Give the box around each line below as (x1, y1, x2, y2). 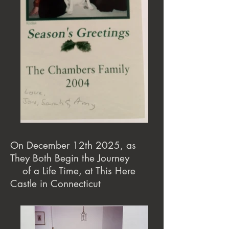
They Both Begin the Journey (10, 152, 151, 165)
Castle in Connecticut (10, 177, 104, 190)
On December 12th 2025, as (10, 139, 136, 152)
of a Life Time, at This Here (10, 165, 135, 177)
